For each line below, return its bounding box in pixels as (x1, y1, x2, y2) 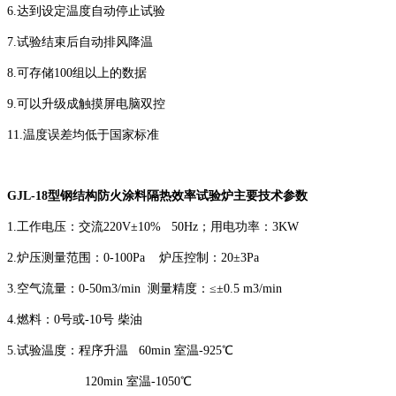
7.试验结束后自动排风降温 (7, 34, 153, 49)
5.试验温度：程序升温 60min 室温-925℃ (7, 343, 233, 357)
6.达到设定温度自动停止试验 (7, 4, 165, 18)
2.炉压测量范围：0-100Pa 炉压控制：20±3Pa (7, 250, 259, 264)
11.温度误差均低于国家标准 (7, 127, 159, 141)
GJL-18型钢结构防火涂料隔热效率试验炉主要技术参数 (7, 188, 308, 202)
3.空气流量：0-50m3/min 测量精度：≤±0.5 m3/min (7, 281, 282, 295)
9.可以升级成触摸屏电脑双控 (7, 96, 165, 110)
